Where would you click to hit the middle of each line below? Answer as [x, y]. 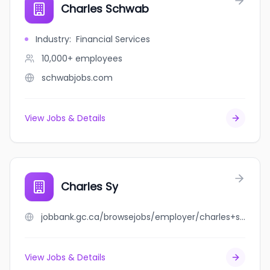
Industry [52, 39]
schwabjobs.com [77, 78]
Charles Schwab [105, 9]
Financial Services [113, 39]
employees [99, 58]
